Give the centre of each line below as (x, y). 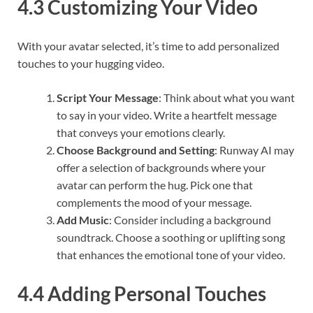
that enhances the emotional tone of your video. (171, 254)
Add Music (83, 219)
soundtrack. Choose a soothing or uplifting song (171, 237)
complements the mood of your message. (154, 202)
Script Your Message (108, 97)
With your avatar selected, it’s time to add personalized (148, 45)
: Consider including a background (190, 219)
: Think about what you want (227, 97)
